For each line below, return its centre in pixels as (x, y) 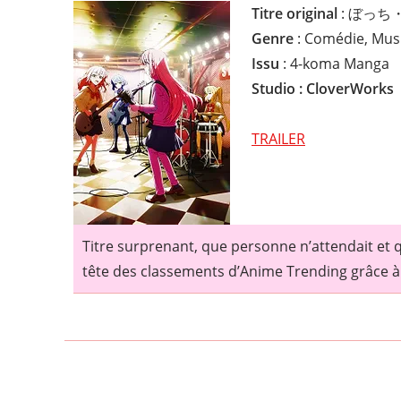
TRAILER (278, 138)
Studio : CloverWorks (323, 88)
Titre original (294, 13)
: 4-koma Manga (334, 63)
